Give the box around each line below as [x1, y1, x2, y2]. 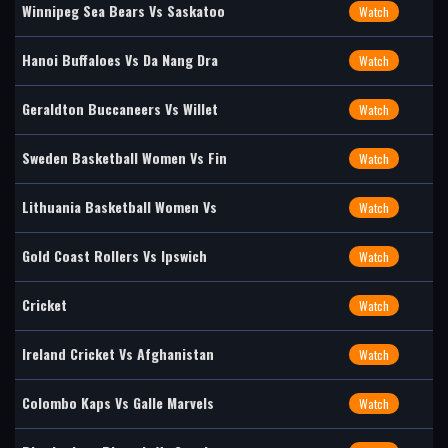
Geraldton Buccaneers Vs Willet [22, 98, 218, 119]
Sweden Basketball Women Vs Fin [22, 147, 227, 168]
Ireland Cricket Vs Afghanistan [22, 343, 214, 364]
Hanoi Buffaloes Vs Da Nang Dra [22, 49, 218, 70]
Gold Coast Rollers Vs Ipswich [22, 245, 207, 266]
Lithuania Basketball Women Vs [22, 196, 217, 217]
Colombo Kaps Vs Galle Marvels [22, 392, 214, 413]
